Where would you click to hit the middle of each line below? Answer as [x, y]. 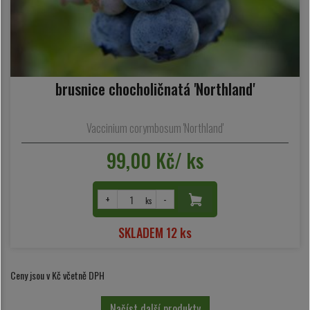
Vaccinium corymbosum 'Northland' [155, 128]
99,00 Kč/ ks [155, 161]
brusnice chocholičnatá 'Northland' [155, 88]
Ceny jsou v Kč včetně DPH [57, 275]
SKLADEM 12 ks [155, 233]
